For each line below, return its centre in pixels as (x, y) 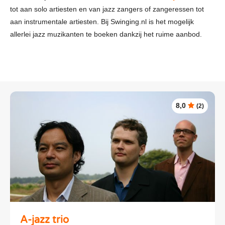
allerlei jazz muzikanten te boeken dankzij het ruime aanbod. (106, 34)
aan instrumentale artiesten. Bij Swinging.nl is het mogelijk (102, 21)
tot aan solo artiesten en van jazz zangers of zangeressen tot (107, 9)
